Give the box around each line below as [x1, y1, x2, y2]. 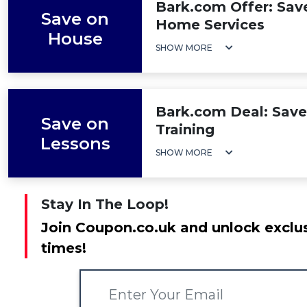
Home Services [156, 16, 265, 33]
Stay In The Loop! [41, 196, 169, 212]
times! [41, 240, 86, 256]
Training [156, 121, 214, 138]
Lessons [40, 133, 110, 153]
